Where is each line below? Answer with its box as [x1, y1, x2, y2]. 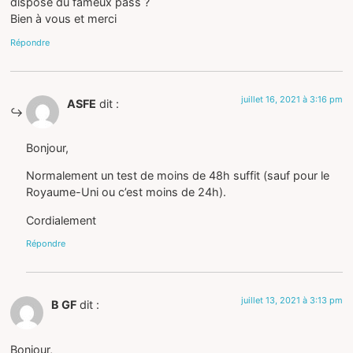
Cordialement [26, 213, 97, 227]
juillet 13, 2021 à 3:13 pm [240, 295, 343, 307]
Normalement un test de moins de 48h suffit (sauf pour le [26, 169, 330, 183]
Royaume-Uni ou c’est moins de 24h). [26, 185, 227, 199]
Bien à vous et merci [10, 12, 117, 26]
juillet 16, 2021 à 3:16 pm [240, 93, 343, 105]
